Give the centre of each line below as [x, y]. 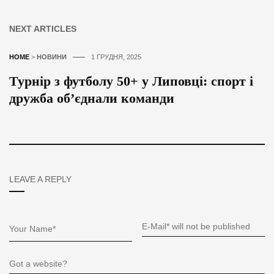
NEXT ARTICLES [43, 28]
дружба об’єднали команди [92, 98]
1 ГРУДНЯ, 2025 [116, 57]
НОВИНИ [52, 57]
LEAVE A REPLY [40, 179]
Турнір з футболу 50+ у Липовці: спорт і [131, 81]
